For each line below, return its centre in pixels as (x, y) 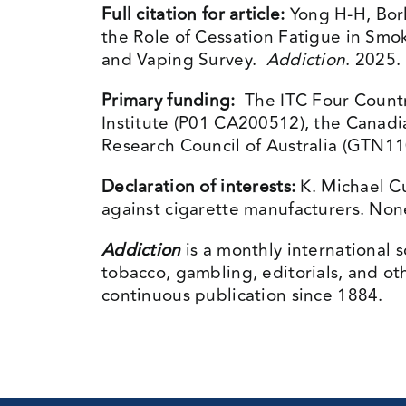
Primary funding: (168, 101)
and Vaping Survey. (184, 60)
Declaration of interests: (198, 187)
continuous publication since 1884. (242, 295)
